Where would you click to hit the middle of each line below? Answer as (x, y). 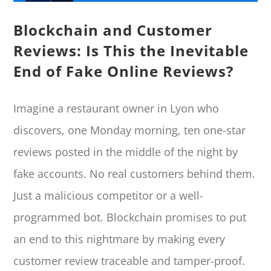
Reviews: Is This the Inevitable (131, 50)
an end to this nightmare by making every (119, 239)
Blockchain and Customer (113, 30)
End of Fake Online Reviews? (124, 71)
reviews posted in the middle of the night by (126, 152)
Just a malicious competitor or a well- (109, 196)
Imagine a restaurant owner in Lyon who (116, 109)
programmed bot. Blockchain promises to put (130, 217)
